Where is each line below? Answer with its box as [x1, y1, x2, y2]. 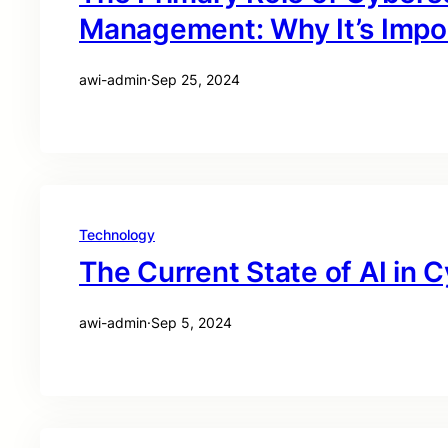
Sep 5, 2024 [151, 314, 232, 331]
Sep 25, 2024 [151, 71, 240, 88]
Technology [79, 226, 155, 243]
